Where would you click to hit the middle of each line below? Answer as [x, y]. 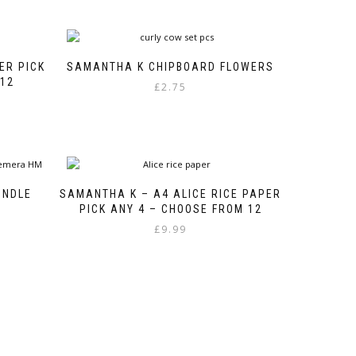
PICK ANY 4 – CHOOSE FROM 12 [170, 209]
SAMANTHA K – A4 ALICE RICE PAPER [171, 194]
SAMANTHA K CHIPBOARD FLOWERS [171, 67]
